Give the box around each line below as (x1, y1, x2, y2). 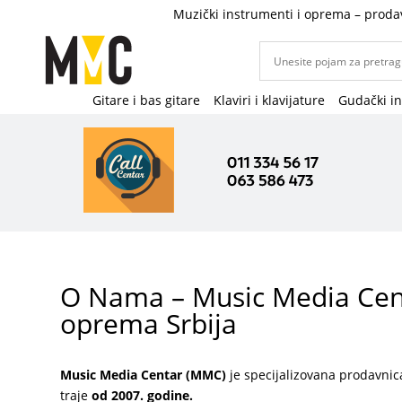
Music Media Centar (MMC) (60, 365, 227, 383)
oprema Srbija (60, 304, 238, 342)
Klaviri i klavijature (214, 91, 325, 109)
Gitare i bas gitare (92, 91, 200, 109)
